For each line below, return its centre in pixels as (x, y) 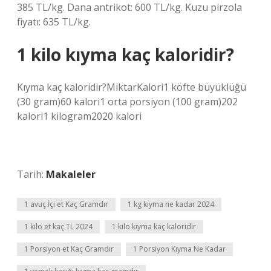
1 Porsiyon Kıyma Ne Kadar (179, 249)
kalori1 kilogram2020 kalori (79, 116)
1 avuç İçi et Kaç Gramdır (66, 204)
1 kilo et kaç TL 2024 (58, 227)
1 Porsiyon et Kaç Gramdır (69, 249)
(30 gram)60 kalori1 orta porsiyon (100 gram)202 (127, 102)
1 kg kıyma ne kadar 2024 (171, 204)
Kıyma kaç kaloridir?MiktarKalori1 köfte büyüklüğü (132, 87)
